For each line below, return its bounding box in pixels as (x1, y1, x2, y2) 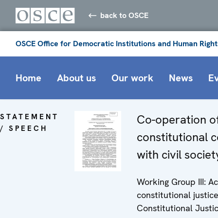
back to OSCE (100, 10, 149, 20)
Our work (111, 71, 153, 84)
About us (57, 71, 96, 84)
